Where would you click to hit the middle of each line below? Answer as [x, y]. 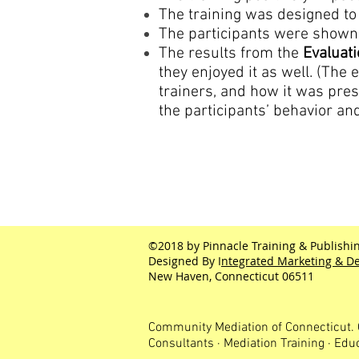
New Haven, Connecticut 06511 [231, 276]
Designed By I [185, 261]
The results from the [231, 54]
